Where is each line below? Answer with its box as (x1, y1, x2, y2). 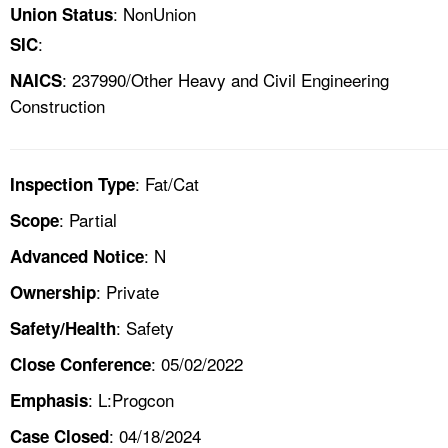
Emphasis (10, 387, 88, 412)
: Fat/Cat (135, 170, 199, 196)
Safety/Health (10, 315, 116, 340)
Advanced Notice (10, 243, 144, 268)
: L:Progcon (88, 386, 174, 412)
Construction (10, 92, 105, 118)
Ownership (10, 279, 96, 304)
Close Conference (10, 351, 151, 376)
